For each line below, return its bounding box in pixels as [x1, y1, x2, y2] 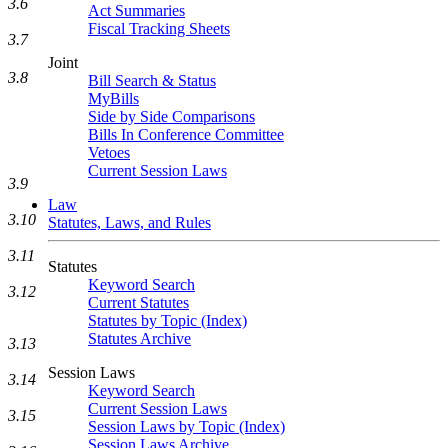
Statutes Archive [88, 330, 191, 347]
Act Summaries [88, 2, 185, 19]
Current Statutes [88, 294, 189, 311]
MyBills [88, 90, 139, 107]
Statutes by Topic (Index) [88, 312, 247, 329]
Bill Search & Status [88, 72, 216, 89]
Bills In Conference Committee [88, 126, 284, 143]
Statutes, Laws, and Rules [48, 214, 211, 231]
